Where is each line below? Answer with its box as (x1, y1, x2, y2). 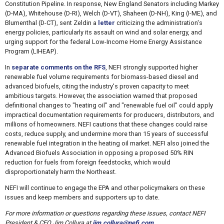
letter (97, 19, 115, 27)
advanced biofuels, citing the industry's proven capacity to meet (4, 82, 189, 90)
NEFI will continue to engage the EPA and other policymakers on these (4, 183, 205, 191)
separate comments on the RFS (11, 63, 105, 71)
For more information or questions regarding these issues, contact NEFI (4, 209, 205, 217)
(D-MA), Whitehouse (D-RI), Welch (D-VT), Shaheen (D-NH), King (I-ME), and (4, 9, 217, 17)
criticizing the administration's (114, 19, 202, 27)
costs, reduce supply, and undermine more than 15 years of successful (4, 130, 208, 138)
